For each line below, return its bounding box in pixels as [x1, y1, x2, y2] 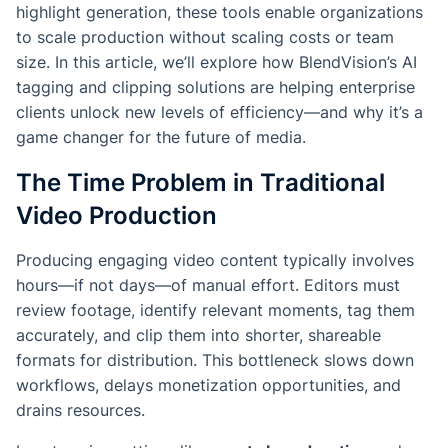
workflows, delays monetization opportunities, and [16, 375, 401, 396]
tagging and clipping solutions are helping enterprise [16, 77, 415, 98]
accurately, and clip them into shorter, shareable [16, 325, 381, 346]
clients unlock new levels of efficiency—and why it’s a [16, 102, 423, 123]
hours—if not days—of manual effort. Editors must [16, 275, 400, 296]
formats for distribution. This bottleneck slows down [16, 350, 414, 371]
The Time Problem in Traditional [16, 168, 385, 198]
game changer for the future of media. [16, 127, 306, 148]
